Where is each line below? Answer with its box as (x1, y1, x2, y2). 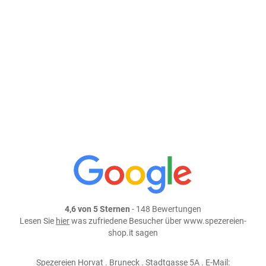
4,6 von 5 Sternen (65, 204, 130, 215)
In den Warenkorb (119, 31, 193, 43)
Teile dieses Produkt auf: (154, 106, 257, 118)
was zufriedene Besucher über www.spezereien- (69, 216, 246, 227)
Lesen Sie (20, 216, 56, 227)
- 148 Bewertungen (130, 204, 201, 215)
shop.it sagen (108, 228, 158, 239)
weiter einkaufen (99, 62, 167, 74)
